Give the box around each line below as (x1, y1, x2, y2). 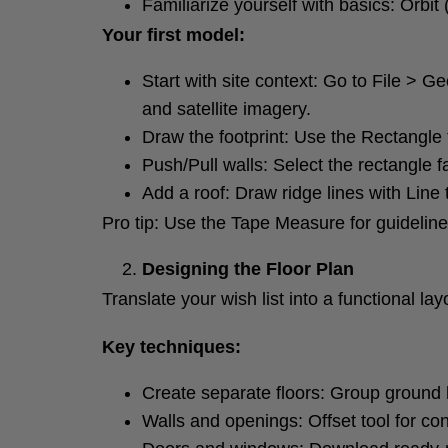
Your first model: (102, 25, 245, 45)
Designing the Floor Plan (142, 259, 354, 279)
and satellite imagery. (142, 99, 311, 119)
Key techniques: (102, 337, 241, 357)
